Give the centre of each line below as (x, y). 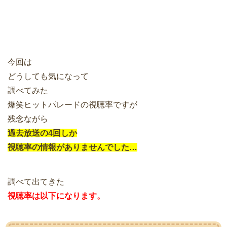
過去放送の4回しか (42, 133)
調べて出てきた (36, 181)
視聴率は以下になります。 (56, 196)
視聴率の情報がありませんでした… (72, 147)
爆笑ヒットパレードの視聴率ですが (72, 104)
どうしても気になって (48, 76)
